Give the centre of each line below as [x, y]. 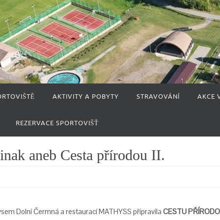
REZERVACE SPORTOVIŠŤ [57, 123]
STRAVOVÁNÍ [158, 96]
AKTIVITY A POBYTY [86, 96]
